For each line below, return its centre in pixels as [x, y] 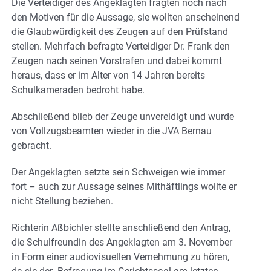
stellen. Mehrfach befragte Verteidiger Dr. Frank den [121, 46]
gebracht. [31, 145]
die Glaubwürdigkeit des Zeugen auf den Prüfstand [120, 31]
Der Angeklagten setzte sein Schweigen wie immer [118, 172]
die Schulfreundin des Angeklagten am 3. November [122, 242]
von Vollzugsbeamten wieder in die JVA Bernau [112, 131]
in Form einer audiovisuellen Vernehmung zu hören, [120, 256]
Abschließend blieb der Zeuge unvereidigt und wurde [123, 116]
